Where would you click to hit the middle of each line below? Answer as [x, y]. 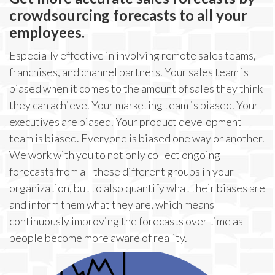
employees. [47, 32]
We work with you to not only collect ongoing [115, 155]
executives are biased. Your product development [126, 122]
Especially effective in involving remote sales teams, [133, 55]
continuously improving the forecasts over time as [126, 221]
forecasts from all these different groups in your [122, 171]
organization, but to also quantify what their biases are [137, 188]
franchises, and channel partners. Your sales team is [129, 72]
